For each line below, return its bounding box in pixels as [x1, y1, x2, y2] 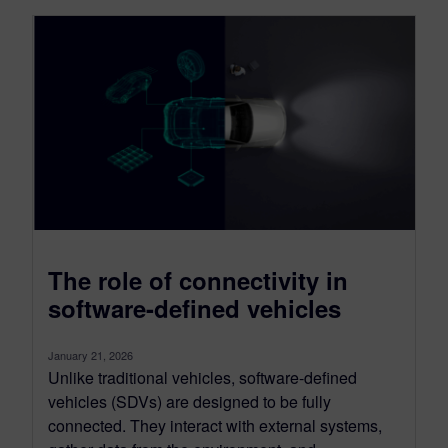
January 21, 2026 [48, 347, 133, 364]
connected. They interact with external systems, [48, 414, 382, 438]
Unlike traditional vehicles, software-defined [48, 366, 357, 390]
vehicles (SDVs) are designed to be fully [48, 390, 331, 414]
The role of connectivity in [48, 263, 348, 298]
